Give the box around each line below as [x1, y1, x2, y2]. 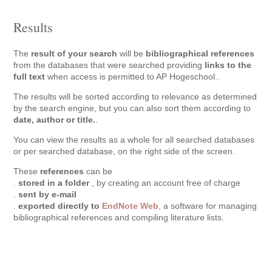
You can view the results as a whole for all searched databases [13, 135, 255, 144]
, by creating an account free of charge [92, 178, 241, 188]
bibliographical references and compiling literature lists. [13, 212, 225, 222]
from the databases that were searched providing [13, 60, 205, 70]
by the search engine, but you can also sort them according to [13, 103, 251, 113]
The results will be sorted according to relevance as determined [13, 92, 257, 101]
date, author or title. [13, 115, 96, 124]
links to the [205, 60, 252, 70]
